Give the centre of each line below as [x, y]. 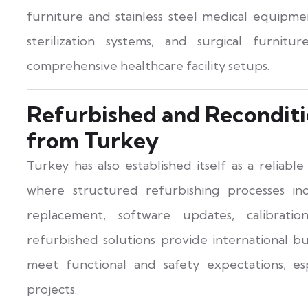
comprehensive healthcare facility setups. [148, 66]
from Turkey [93, 141]
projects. [52, 289]
